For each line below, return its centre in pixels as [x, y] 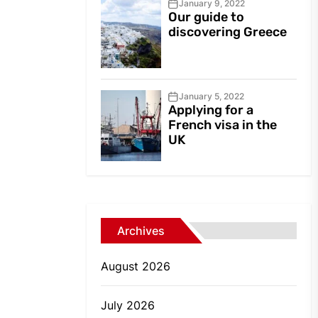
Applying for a [211, 110]
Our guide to [207, 17]
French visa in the [223, 125]
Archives [141, 231]
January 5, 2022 [212, 97]
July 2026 [128, 306]
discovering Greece [228, 32]
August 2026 [136, 267]
